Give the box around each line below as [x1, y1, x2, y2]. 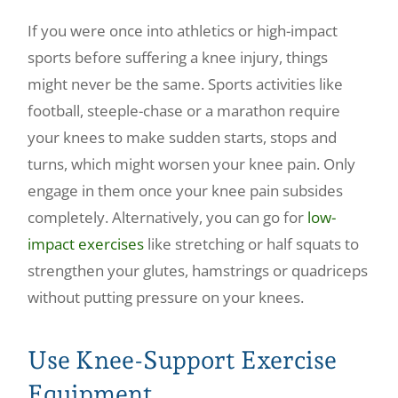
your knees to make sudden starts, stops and [28, 126, 338, 147]
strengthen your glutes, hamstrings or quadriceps [28, 259, 369, 281]
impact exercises [28, 233, 145, 254]
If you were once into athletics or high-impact [28, 20, 338, 41]
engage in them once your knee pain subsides [28, 179, 344, 201]
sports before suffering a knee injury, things [28, 46, 329, 68]
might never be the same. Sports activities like [28, 73, 344, 94]
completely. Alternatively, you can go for [28, 206, 305, 227]
